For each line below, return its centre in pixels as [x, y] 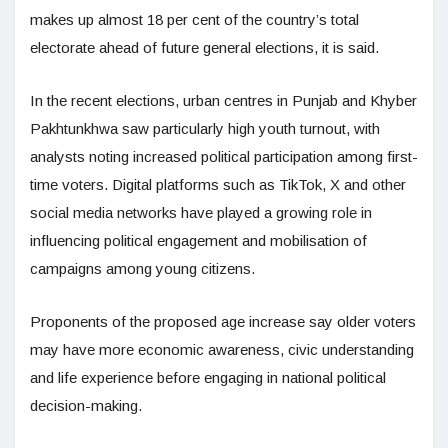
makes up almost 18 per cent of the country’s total [194, 20]
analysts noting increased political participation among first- [224, 157]
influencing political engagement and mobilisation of [198, 241]
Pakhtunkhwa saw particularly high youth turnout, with [205, 129]
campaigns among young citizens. [142, 269]
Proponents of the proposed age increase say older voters [223, 322]
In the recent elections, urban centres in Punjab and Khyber [223, 101]
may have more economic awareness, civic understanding [222, 350]
